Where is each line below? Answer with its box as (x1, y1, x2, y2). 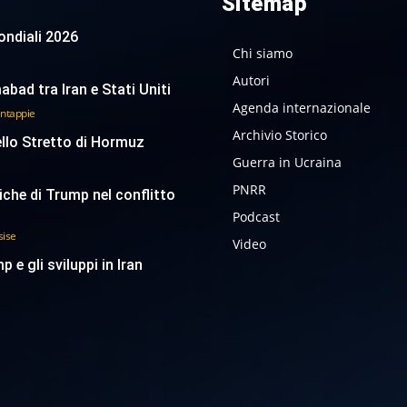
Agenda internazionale (232, 99, 371, 117)
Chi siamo (232, 45, 293, 63)
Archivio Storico (232, 126, 327, 144)
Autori (232, 72, 270, 90)
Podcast (232, 208, 280, 226)
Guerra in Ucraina (232, 154, 342, 172)
